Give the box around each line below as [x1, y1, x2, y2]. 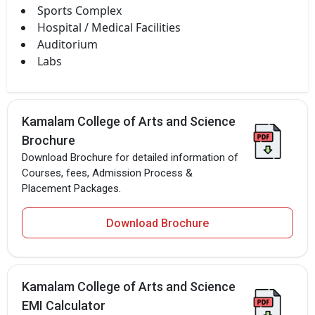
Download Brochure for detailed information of [22, 150, 238, 164]
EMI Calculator [22, 297, 105, 313]
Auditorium [37, 36, 98, 52]
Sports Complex [37, 2, 122, 18]
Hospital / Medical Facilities [37, 19, 181, 35]
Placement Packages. [22, 181, 121, 195]
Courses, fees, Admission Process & [22, 166, 193, 179]
